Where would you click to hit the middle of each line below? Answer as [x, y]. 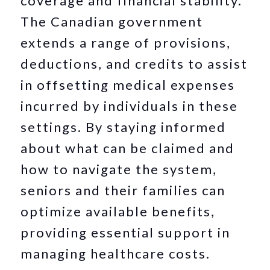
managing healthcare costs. [116, 253]
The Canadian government [112, 21]
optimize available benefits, [118, 211]
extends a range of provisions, [126, 42]
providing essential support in [126, 232]
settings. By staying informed [124, 127]
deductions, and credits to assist [134, 63]
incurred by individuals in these [130, 105]
